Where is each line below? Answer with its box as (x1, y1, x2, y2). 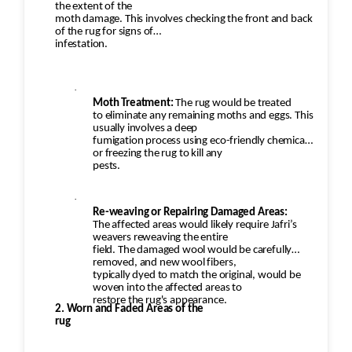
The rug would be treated (175, 97, 291, 110)
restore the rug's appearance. (93, 295, 227, 307)
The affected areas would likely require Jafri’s (93, 219, 297, 232)
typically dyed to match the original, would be (93, 269, 301, 282)
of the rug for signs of (55, 26, 154, 38)
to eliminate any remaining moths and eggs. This (93, 110, 313, 123)
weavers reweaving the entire (93, 232, 228, 244)
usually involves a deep (93, 123, 198, 135)
